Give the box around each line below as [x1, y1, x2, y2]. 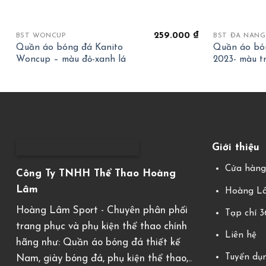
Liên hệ [225, 230, 257, 240]
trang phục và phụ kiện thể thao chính [16, 221, 187, 232]
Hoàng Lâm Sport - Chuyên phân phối [16, 205, 188, 216]
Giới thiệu [211, 142, 259, 153]
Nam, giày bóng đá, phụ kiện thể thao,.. [16, 254, 192, 264]
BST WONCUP [15, 32, 66, 40]
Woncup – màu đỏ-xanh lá [15, 55, 126, 65]
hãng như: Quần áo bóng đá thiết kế [16, 237, 180, 248]
